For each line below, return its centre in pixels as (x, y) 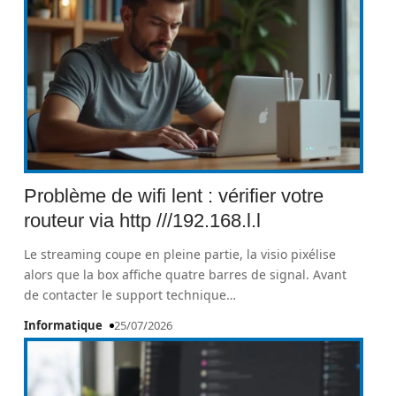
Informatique (64, 325)
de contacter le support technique (126, 295)
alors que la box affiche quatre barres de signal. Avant (186, 274)
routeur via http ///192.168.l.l (143, 221)
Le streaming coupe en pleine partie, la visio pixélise (180, 254)
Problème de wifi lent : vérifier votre (174, 196)
